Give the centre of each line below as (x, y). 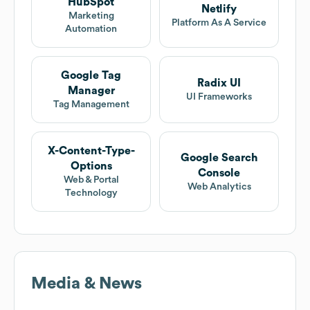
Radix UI (219, 83)
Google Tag (91, 76)
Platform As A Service (219, 22)
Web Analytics (219, 186)
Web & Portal (91, 180)
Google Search (219, 157)
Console (219, 173)
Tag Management (91, 105)
